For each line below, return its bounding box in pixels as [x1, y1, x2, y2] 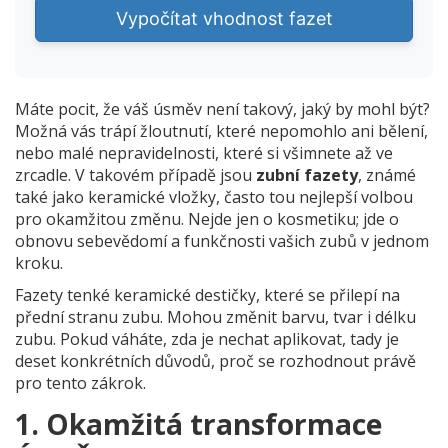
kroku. [15, 252, 63, 275]
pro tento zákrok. [15, 372, 146, 395]
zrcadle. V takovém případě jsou [15, 164, 256, 187]
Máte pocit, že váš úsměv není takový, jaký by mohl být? [15, 98, 430, 121]
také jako [15, 186, 88, 209]
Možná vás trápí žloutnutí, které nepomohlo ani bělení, [15, 120, 428, 143]
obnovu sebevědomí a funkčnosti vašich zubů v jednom [15, 230, 429, 253]
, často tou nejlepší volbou [216, 186, 413, 209]
